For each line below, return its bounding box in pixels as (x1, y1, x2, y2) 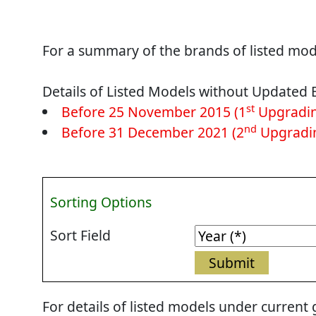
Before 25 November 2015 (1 (61, 102, 247, 122)
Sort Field (50, 225, 111, 245)
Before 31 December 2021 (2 (61, 123, 245, 142)
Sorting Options (50, 193, 152, 212)
